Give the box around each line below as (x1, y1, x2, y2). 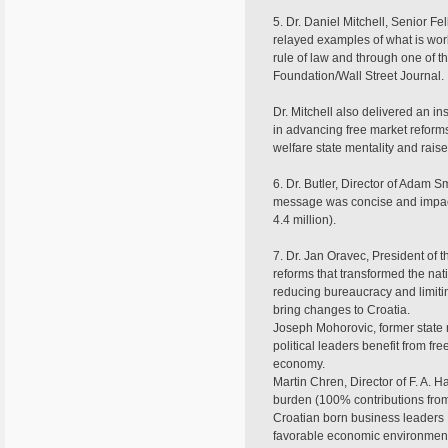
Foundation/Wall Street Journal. (273, 69, 444, 83)
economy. (273, 357, 325, 371)
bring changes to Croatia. (273, 303, 410, 317)
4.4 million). (273, 213, 336, 227)
